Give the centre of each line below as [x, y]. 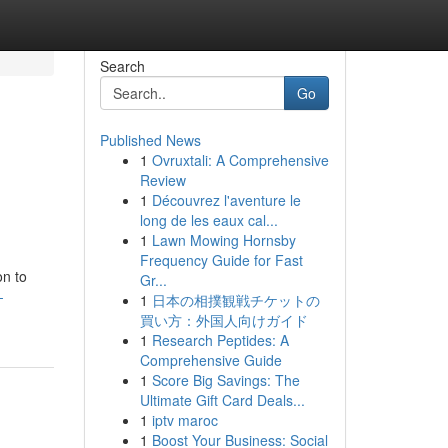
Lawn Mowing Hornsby [223, 240]
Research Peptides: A [220, 340]
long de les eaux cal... [208, 220]
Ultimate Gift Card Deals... [222, 400]
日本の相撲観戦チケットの [235, 300]
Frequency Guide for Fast [221, 260]
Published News [150, 140]
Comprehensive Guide [210, 360]
